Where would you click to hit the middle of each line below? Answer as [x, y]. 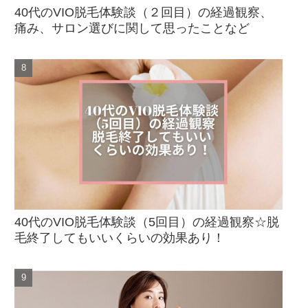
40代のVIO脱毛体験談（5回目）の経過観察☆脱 [147, 222]
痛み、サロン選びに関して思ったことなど [132, 28]
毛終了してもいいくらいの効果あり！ [120, 238]
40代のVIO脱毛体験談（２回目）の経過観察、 [143, 12]
